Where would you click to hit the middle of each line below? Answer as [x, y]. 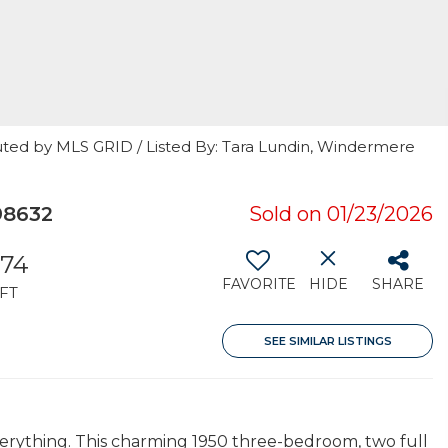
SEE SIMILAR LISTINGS [327, 341]
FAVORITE [259, 284]
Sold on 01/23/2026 [341, 214]
